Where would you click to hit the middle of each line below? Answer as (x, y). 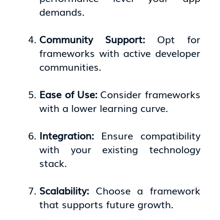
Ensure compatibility (151, 135)
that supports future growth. (107, 204)
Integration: (70, 135)
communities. (70, 66)
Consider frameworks (150, 94)
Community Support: (98, 39)
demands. (62, 11)
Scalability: (68, 190)
